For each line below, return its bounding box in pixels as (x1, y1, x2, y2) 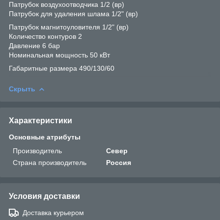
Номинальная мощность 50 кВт (9, 51, 110, 59)
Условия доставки (9, 192, 80, 201)
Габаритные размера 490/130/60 (9, 64, 114, 73)
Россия (106, 159, 132, 167)
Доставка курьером (23, 209, 84, 217)
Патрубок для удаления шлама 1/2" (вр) (9, 10, 138, 18)
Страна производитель (13, 159, 86, 167)
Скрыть (9, 85, 35, 93)
